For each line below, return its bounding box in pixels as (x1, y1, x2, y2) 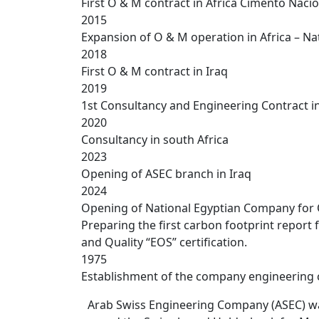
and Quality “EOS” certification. (81, 234, 247, 250)
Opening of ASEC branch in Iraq (81, 166, 251, 182)
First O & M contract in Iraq (81, 63, 228, 79)
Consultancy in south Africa (81, 132, 229, 147)
